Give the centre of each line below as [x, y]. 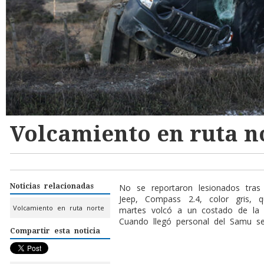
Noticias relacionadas [52, 186]
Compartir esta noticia [55, 231]
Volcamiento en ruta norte [59, 207]
